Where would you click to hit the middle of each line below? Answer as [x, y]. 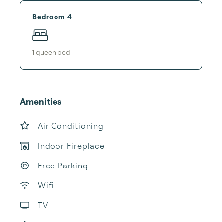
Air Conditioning [71, 126]
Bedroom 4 [53, 16]
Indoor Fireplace [71, 146]
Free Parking [63, 166]
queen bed [53, 52]
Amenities [41, 101]
